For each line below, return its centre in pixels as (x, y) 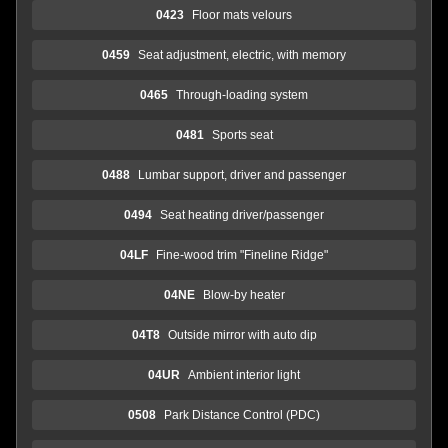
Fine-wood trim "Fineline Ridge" (242, 254)
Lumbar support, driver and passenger (242, 174)
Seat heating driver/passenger (242, 214)
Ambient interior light (244, 374)
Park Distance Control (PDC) (242, 414)
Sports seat (242, 134)
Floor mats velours (242, 14)
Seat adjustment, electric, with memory (242, 54)
